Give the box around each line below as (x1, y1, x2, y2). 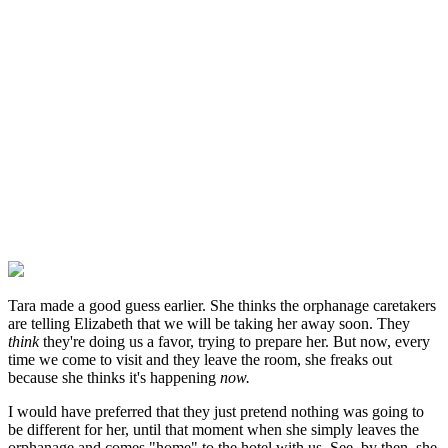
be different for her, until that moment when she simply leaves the (8, 421, 419, 439)
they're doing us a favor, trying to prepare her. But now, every (39, 333, 430, 351)
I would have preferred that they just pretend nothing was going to (8, 403, 424, 421)
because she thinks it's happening (8, 369, 220, 387)
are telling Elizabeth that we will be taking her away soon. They (8, 315, 410, 333)
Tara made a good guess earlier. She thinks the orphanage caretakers (8, 297, 436, 315)
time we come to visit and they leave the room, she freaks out (8, 351, 392, 369)
